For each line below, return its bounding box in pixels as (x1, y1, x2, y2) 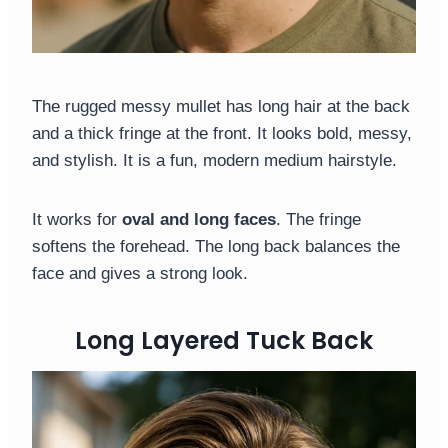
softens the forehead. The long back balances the (32, 237, 400, 257)
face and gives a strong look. (32, 264, 248, 284)
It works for (32, 210, 122, 230)
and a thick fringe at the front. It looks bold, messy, (32, 124, 412, 144)
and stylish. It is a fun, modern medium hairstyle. (32, 151, 397, 171)
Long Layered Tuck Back (75, 324, 373, 358)
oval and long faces (122, 210, 276, 230)
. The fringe (276, 210, 361, 230)
